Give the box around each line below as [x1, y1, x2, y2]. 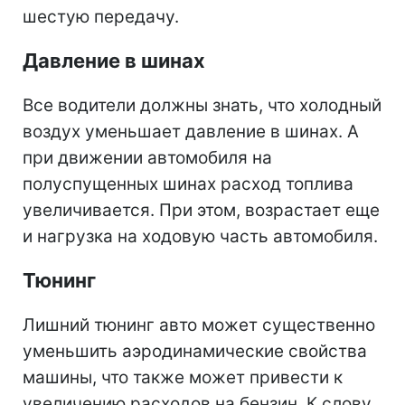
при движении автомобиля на [23, 147, 272, 169]
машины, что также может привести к [23, 367, 343, 389]
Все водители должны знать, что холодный [23, 95, 381, 117]
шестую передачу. [23, 6, 179, 28]
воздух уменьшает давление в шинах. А [23, 121, 359, 143]
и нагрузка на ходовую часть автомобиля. [23, 226, 378, 248]
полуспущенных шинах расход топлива [23, 174, 353, 195]
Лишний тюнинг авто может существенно [23, 315, 375, 336]
